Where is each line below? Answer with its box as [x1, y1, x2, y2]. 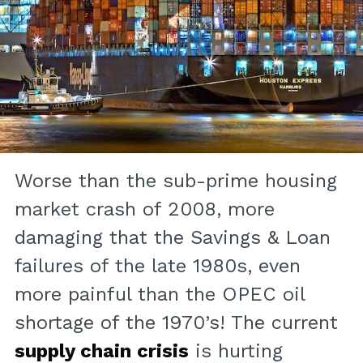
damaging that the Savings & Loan [14, 226, 331, 250]
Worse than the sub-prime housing [14, 169, 337, 193]
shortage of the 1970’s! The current [14, 311, 338, 335]
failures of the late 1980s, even [14, 254, 301, 278]
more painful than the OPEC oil [14, 283, 305, 306]
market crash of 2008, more [14, 198, 275, 221]
